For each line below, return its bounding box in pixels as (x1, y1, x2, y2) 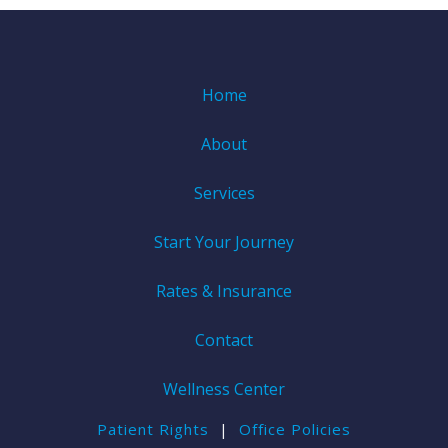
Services (193, 182, 255, 205)
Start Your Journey (154, 231, 294, 254)
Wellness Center (163, 378, 285, 401)
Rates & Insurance (156, 280, 292, 303)
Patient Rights (97, 419, 209, 440)
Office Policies (239, 419, 351, 440)
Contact (195, 329, 253, 352)
